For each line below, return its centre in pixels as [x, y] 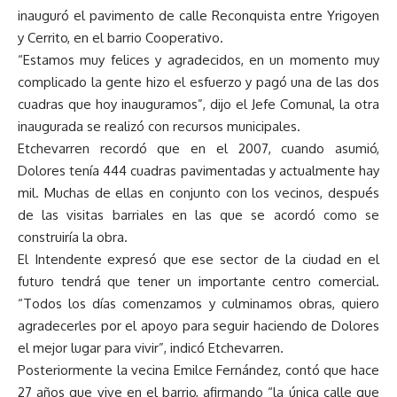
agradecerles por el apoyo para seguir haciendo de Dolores [198, 326]
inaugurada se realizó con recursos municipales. [159, 127]
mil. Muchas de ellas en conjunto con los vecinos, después [198, 193]
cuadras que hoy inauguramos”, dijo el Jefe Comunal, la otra [198, 105]
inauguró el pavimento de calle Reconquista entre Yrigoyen [198, 16]
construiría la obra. [73, 237]
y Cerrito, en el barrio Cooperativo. [121, 38]
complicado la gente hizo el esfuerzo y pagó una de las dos [198, 82]
